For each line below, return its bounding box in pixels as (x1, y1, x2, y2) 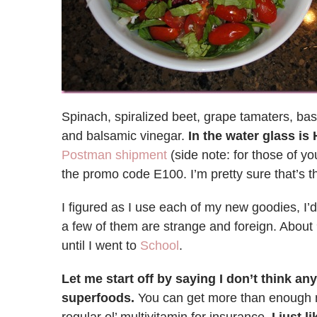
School (140, 238, 179, 253)
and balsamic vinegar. (62, 129, 188, 143)
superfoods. (62, 291, 134, 305)
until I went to (62, 238, 140, 253)
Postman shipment (62, 148, 167, 162)
